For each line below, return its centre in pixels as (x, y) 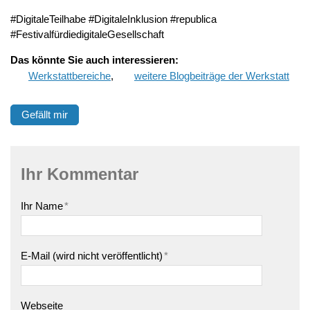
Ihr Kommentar (80, 174)
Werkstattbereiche (70, 75)
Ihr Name (42, 206)
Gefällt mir (45, 114)
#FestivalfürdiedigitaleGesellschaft (87, 35)
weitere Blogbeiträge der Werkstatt (212, 75)
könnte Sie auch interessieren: (105, 60)
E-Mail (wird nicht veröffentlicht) (92, 255)
